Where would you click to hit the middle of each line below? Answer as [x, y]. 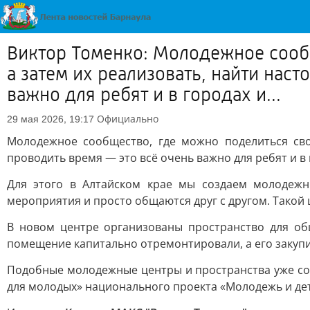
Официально [128, 119]
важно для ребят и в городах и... [144, 95]
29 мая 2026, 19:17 [51, 119]
